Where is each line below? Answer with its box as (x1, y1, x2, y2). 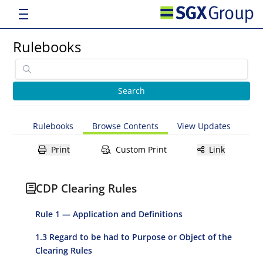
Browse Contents (92, 120, 159, 131)
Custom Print (115, 144, 167, 155)
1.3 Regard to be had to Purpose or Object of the (35, 231, 232, 242)
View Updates (177, 120, 231, 131)
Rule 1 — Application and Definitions (35, 208, 183, 220)
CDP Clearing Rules (36, 180, 137, 196)
